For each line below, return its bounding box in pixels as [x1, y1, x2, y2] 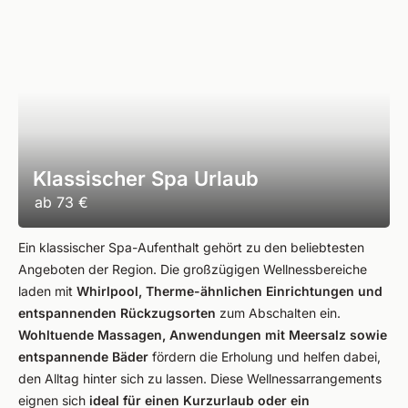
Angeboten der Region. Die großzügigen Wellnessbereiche [18, 261, 367, 277]
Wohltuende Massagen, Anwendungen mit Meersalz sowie [18, 327, 387, 342]
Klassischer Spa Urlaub [33, 167, 259, 190]
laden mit [18, 283, 76, 299]
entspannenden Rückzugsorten [18, 305, 216, 321]
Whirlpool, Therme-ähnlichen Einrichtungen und [76, 283, 382, 299]
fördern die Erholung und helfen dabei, [148, 349, 381, 364]
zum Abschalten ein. [216, 305, 341, 321]
